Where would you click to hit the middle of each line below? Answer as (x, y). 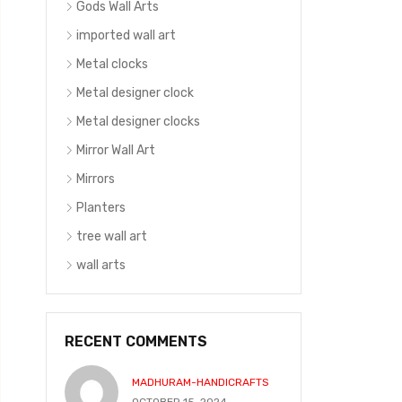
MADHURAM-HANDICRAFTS (201, 382)
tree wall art (112, 236)
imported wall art (126, 35)
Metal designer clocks (138, 122)
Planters (101, 208)
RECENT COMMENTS (136, 341)
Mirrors (96, 179)
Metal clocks (112, 64)
